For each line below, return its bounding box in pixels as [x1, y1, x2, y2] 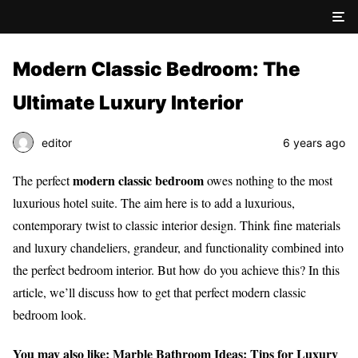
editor [42, 135, 72, 149]
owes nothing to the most [204, 172, 332, 189]
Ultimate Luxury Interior [13, 91, 243, 114]
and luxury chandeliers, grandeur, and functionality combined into [13, 239, 344, 256]
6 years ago [283, 135, 345, 149]
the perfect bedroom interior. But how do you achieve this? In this [13, 261, 340, 278]
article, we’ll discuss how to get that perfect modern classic [13, 284, 306, 300]
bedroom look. [13, 306, 86, 323]
